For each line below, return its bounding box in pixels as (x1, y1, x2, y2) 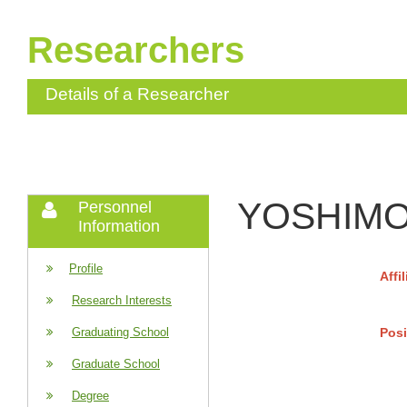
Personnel (78, 198, 152, 216)
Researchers (27, 30, 244, 70)
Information (78, 217, 160, 235)
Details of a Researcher (45, 84, 229, 104)
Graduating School (72, 325, 169, 339)
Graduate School (72, 357, 160, 371)
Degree (72, 389, 109, 402)
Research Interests (72, 293, 172, 307)
